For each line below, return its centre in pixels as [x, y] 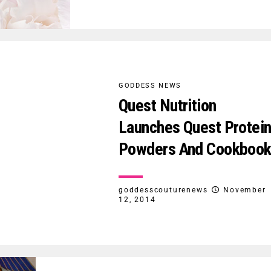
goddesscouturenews [163, 190]
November [245, 190]
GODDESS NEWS [150, 85]
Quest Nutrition [168, 105]
